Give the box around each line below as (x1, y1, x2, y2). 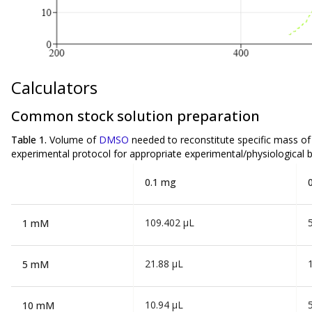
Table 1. (11, 132, 49, 146)
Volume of (49, 132, 99, 146)
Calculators (11, 76, 97, 100)
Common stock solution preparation (11, 106, 260, 125)
